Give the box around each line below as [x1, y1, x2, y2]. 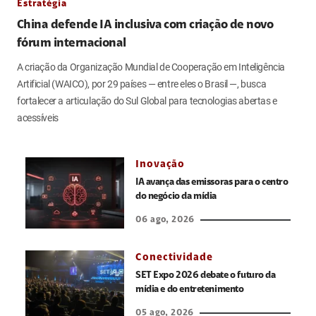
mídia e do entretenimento [135, 285, 244, 296]
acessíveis [17, 112, 59, 124]
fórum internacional [17, 37, 126, 51]
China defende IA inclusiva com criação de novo [17, 19, 274, 32]
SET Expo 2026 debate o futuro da [135, 271, 276, 281]
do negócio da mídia [135, 192, 217, 202]
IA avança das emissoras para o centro [135, 178, 288, 188]
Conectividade [135, 253, 213, 264]
